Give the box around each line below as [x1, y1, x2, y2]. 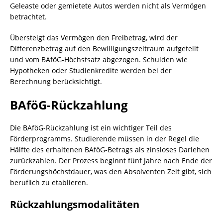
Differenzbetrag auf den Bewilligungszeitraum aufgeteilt [10, 44, 199, 53]
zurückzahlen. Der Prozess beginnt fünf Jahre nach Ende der [10, 156, 212, 165]
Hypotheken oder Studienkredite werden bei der [10, 66, 172, 75]
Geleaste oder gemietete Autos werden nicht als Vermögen [10, 1, 206, 10]
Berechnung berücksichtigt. [10, 77, 102, 86]
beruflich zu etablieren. [10, 178, 88, 187]
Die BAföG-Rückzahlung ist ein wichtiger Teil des [10, 123, 172, 132]
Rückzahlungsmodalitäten [10, 198, 139, 211]
